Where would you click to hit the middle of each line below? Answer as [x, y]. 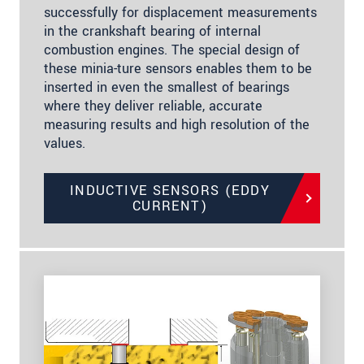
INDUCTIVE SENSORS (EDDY [170, 190]
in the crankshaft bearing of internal [152, 31]
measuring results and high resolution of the [177, 124]
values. [65, 143]
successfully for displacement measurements [180, 12]
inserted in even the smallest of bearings [167, 87]
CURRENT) [170, 206]
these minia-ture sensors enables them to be [178, 68]
